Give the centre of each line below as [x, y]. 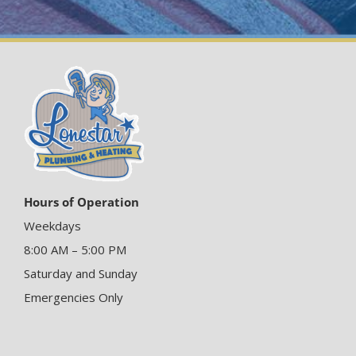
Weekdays [52, 226]
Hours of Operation [81, 202]
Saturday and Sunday [81, 274]
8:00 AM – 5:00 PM [75, 250]
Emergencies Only [74, 298]
